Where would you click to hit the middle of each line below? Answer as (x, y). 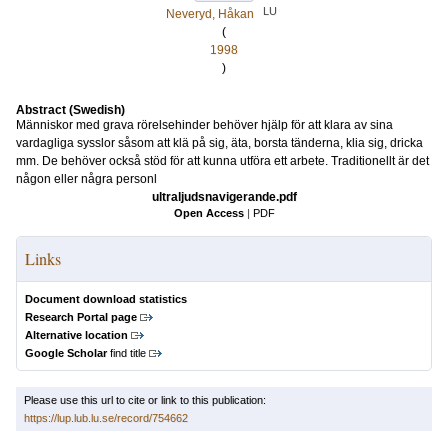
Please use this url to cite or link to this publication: (145, 400)
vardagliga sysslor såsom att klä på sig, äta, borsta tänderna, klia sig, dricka (219, 143)
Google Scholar (66, 353)
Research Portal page (81, 317)
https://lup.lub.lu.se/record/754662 (106, 418)
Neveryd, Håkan (209, 14)
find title (126, 353)
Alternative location (76, 335)
